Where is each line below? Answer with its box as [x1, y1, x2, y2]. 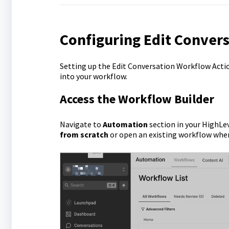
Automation [102, 119, 148, 129]
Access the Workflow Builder [59, 91, 214, 107]
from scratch [59, 129, 108, 140]
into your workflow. [59, 71, 127, 81]
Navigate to [59, 119, 103, 129]
